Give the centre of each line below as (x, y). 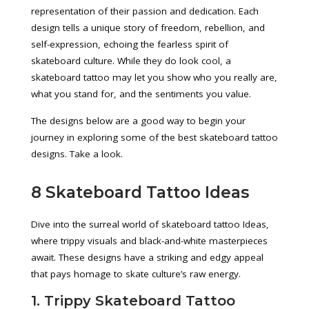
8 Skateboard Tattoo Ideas (140, 192)
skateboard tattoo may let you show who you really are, (154, 77)
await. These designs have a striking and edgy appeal (147, 257)
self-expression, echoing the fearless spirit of (130, 44)
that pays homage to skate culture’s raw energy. (136, 274)
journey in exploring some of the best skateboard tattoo (154, 137)
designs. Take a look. (77, 154)
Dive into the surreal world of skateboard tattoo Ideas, (150, 224)
